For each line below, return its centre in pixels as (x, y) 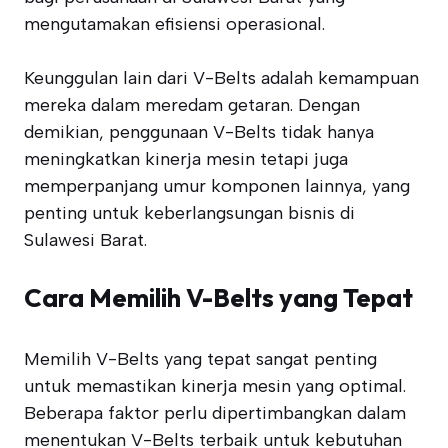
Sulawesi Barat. (85, 240)
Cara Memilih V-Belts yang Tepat (218, 297)
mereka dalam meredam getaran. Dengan (192, 105)
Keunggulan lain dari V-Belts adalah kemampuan (221, 78)
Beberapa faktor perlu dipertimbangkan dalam (215, 413)
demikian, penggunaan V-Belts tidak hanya (199, 132)
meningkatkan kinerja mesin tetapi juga (186, 159)
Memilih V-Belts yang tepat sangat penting (200, 359)
